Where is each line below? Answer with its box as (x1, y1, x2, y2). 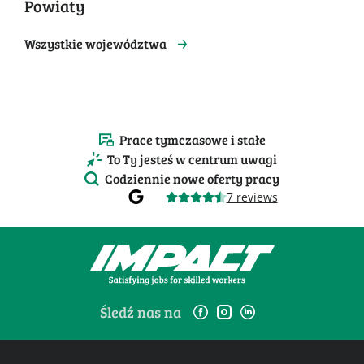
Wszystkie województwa (24, 34, 167, 52)
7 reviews (226, 188, 278, 205)
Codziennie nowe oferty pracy (105, 169, 279, 187)
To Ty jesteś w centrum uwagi (107, 149, 277, 167)
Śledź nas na (100, 301, 181, 322)
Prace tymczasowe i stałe (119, 130, 266, 148)
